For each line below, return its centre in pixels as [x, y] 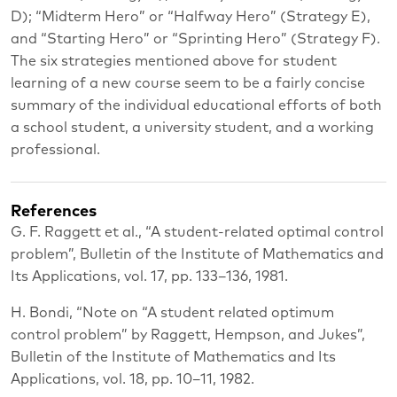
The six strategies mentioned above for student [174, 62]
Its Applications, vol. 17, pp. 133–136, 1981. [149, 276]
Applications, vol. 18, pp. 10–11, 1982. [132, 379]
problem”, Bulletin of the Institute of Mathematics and [197, 254]
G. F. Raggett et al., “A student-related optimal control [197, 232]
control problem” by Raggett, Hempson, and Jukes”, [188, 335]
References [54, 211]
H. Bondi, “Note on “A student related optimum [172, 312]
